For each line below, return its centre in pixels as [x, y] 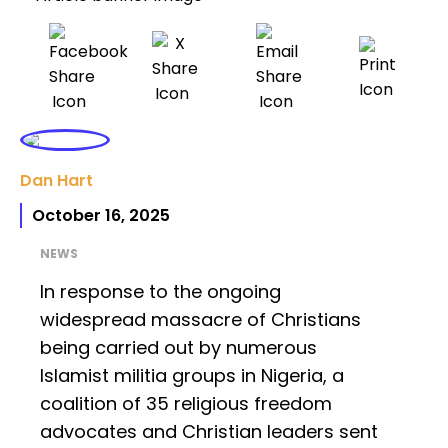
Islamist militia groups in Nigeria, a [192, 376]
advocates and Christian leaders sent [209, 432]
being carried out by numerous [178, 348]
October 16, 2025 [101, 216]
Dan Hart [56, 181]
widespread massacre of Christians [200, 320]
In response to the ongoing [160, 292]
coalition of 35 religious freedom [186, 404]
